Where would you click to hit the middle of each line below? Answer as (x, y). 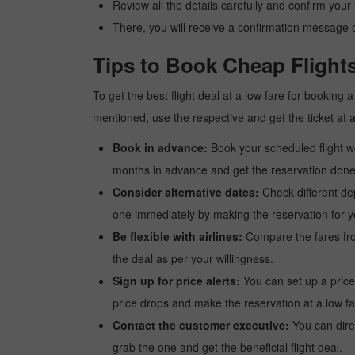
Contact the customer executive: (201, 325)
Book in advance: (160, 147)
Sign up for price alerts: (176, 281)
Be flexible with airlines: (177, 236)
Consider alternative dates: (186, 192)
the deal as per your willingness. (193, 258)
